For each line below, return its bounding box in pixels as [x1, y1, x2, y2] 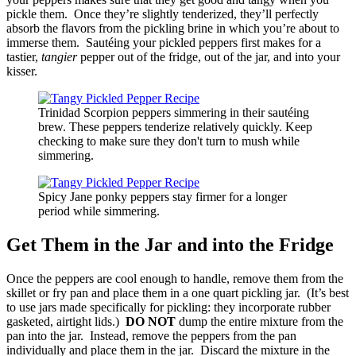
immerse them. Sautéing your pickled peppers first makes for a [6, 36, 321, 50]
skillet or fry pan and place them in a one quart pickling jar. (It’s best [6, 286, 349, 300]
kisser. [6, 64, 37, 79]
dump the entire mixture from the [176, 315, 343, 329]
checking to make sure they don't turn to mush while [38, 134, 300, 149]
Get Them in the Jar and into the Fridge [6, 234, 334, 256]
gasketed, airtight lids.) [6, 315, 126, 329]
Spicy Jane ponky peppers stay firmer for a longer [38, 190, 287, 204]
